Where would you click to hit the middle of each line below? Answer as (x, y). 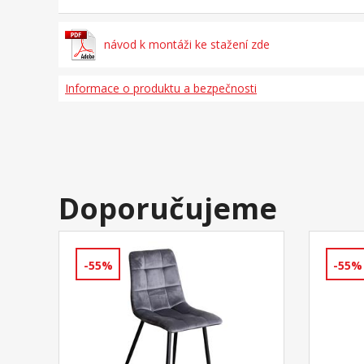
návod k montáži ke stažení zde (186, 45)
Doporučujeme (168, 209)
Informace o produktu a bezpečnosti (161, 89)
